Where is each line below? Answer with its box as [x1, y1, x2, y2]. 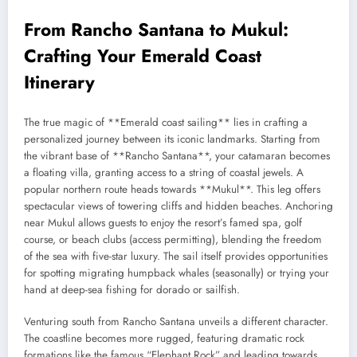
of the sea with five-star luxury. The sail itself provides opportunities [24, 248, 328, 264]
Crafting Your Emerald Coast [24, 43, 261, 69]
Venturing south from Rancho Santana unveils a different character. [24, 314, 328, 330]
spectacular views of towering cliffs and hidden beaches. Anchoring [24, 198, 333, 214]
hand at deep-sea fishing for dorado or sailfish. [24, 281, 240, 297]
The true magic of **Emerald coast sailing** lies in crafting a [24, 114, 308, 130]
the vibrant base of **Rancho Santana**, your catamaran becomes [24, 147, 330, 163]
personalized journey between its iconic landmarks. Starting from [24, 131, 320, 147]
